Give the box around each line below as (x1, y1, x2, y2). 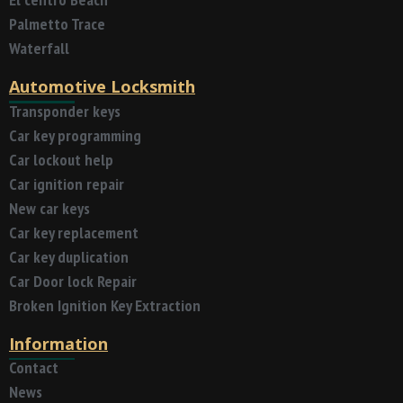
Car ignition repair (9, 173, 124, 194)
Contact (9, 357, 58, 379)
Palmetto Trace (9, 13, 105, 35)
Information (9, 332, 108, 354)
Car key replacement (9, 221, 139, 243)
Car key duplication (9, 246, 129, 267)
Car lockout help (9, 148, 113, 170)
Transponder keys (9, 100, 121, 121)
